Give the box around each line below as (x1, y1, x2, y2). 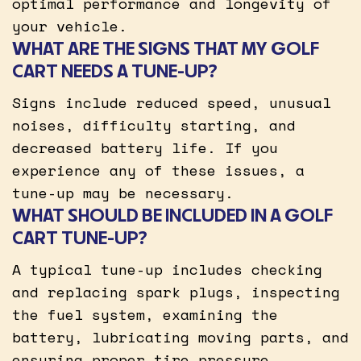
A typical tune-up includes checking (12, 258, 322, 280)
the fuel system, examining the (12, 303, 278, 325)
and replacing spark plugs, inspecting (12, 280, 340, 302)
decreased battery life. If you (12, 136, 278, 158)
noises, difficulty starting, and (12, 114, 296, 135)
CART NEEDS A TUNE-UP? (12, 58, 218, 82)
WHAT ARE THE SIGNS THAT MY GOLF (12, 35, 319, 60)
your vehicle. (12, 15, 127, 36)
